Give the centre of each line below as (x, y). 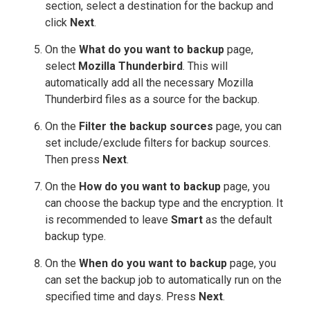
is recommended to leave (108, 220)
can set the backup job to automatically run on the (163, 280)
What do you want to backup (152, 50)
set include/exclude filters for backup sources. (158, 143)
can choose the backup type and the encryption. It (164, 203)
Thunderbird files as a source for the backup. (152, 100)
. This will (205, 66)
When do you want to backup (153, 264)
